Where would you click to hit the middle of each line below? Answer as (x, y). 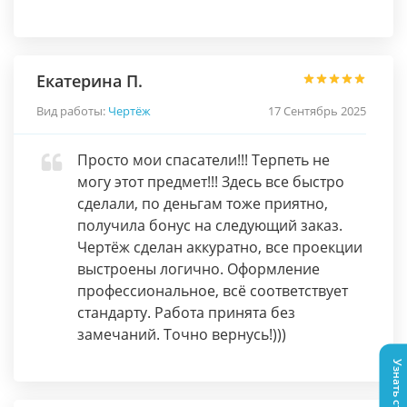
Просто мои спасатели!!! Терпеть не (203, 160)
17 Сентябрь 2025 (317, 111)
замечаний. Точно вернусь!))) (182, 334)
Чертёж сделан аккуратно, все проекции (220, 247)
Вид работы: (72, 111)
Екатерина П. (89, 81)
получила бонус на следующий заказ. (210, 225)
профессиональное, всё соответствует (213, 291)
